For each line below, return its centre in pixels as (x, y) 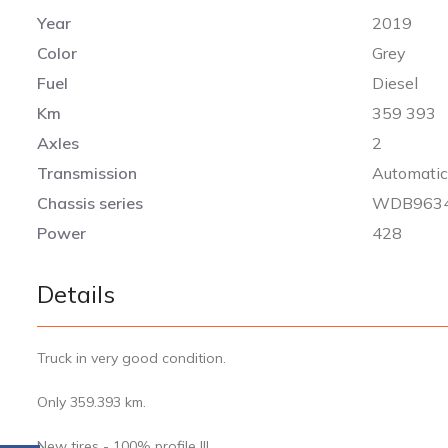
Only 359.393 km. (91, 402)
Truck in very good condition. (131, 358)
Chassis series (90, 203)
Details (76, 294)
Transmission (87, 173)
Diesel (395, 83)
